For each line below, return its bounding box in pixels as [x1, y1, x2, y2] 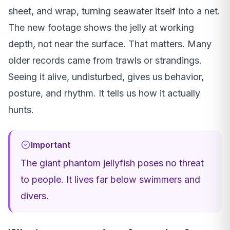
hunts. [8, 104, 34, 115]
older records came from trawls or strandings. [8, 54, 202, 66]
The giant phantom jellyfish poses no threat [21, 157, 204, 168]
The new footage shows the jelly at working [8, 22, 194, 33]
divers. [21, 190, 49, 201]
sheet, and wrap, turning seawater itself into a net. [8, 5, 220, 16]
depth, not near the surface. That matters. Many [8, 38, 212, 49]
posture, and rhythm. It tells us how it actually [8, 87, 200, 99]
